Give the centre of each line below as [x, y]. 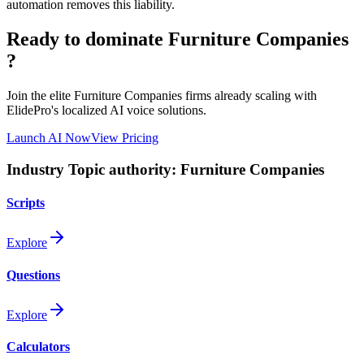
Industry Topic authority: [93, 169]
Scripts [26, 202]
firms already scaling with [249, 95]
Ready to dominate [87, 39]
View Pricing [125, 138]
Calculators [38, 347]
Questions [33, 275]
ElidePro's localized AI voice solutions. [106, 110]
